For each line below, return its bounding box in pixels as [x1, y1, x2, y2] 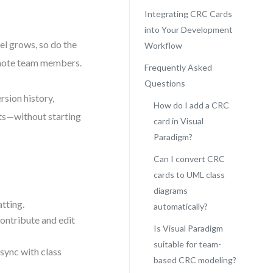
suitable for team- [153, 239, 221, 249]
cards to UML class [153, 169, 225, 180]
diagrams [153, 185, 188, 196]
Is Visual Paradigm [153, 223, 223, 233]
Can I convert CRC [153, 154, 225, 164]
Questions [144, 78, 185, 88]
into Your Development [144, 24, 233, 35]
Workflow [144, 40, 182, 51]
